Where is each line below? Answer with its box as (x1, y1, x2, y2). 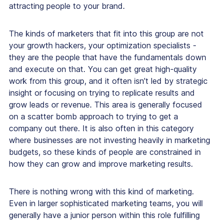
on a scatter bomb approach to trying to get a (9, 111, 178, 122)
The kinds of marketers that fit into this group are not (9, 29, 204, 39)
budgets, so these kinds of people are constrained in (9, 147, 201, 157)
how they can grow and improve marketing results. (9, 159, 193, 169)
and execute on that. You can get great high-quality (9, 64, 197, 74)
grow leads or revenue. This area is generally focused (9, 100, 202, 110)
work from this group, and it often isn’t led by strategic (9, 76, 208, 86)
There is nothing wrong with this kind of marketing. (9, 186, 194, 197)
